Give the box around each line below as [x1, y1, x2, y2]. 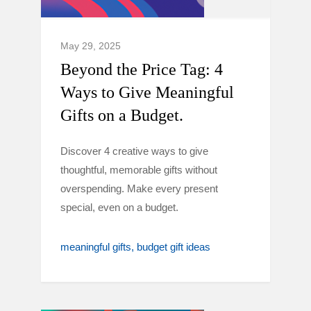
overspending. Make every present [60, 183, 218, 194]
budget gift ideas [137, 241, 210, 253]
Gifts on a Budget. [60, 106, 183, 124]
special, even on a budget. [60, 201, 178, 213]
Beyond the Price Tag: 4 [60, 60, 223, 78]
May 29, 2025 [60, 40, 121, 51]
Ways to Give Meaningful [60, 83, 234, 101]
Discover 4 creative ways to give [60, 145, 208, 157]
